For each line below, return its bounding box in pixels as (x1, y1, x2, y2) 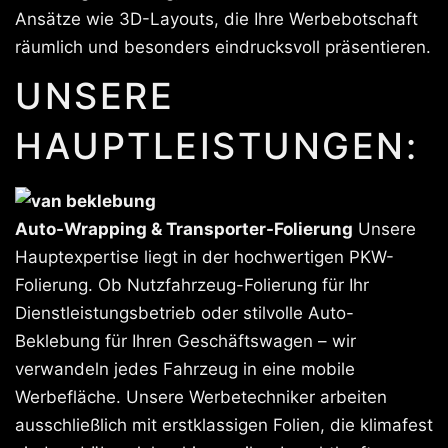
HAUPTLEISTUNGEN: (15, 124, 418, 168)
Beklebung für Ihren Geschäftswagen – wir (15, 331, 356, 351)
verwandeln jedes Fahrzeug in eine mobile (15, 359, 355, 379)
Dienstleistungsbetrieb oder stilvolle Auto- (15, 303, 354, 323)
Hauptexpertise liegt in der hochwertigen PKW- (15, 247, 394, 267)
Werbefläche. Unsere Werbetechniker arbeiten (15, 387, 387, 407)
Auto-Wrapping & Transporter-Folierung (15, 219, 353, 239)
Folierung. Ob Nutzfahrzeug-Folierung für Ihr (15, 275, 369, 295)
